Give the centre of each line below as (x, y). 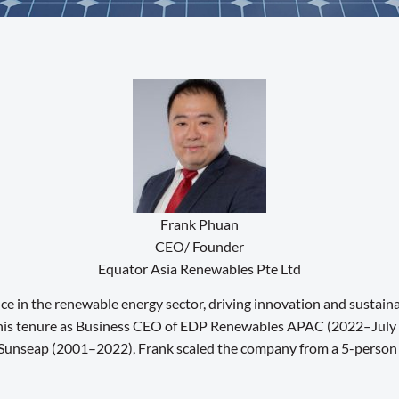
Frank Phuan (199, 224)
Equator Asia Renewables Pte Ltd (199, 269)
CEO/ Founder (199, 246)
